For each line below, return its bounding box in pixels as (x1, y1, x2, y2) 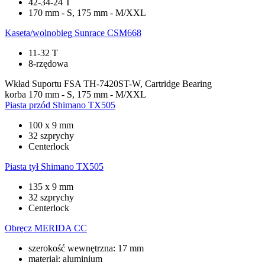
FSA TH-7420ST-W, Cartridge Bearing (64, 78, 212, 89)
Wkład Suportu (5, 78, 62, 89)
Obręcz (5, 222, 32, 233)
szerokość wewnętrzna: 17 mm (28, 243, 144, 253)
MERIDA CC (34, 222, 87, 233)
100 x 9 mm (28, 119, 73, 130)
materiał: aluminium (28, 253, 102, 264)
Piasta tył (5, 161, 38, 172)
